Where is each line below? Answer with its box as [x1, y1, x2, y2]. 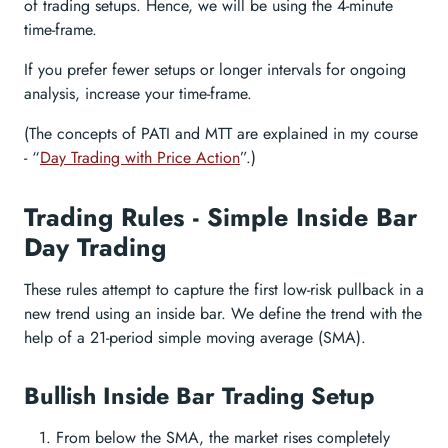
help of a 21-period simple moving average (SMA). [24, 326, 366, 349]
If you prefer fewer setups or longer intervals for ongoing [24, 58, 406, 81]
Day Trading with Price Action [40, 146, 240, 169]
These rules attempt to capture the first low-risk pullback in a [24, 278, 424, 301]
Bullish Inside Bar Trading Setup [24, 379, 374, 413]
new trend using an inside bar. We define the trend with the [24, 302, 422, 325]
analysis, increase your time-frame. [24, 82, 252, 105]
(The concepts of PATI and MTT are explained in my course [24, 122, 418, 145]
